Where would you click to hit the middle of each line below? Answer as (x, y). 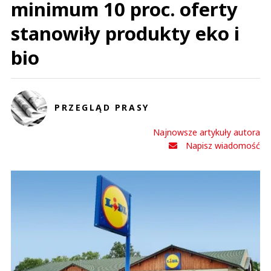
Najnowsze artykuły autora (207, 132)
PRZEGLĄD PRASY (102, 107)
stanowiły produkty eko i (125, 33)
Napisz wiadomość (223, 145)
